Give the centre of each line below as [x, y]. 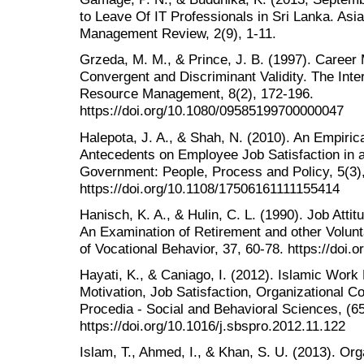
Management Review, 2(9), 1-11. [178, 34]
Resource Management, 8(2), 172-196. [197, 94]
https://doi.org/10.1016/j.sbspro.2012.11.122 [212, 325]
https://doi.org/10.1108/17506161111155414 [210, 188]
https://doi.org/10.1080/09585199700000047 [212, 111]
